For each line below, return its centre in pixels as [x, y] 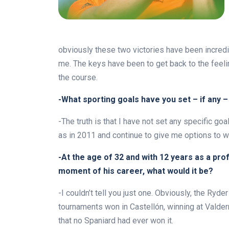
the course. [78, 78]
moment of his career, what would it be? [136, 171]
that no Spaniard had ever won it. [116, 221]
